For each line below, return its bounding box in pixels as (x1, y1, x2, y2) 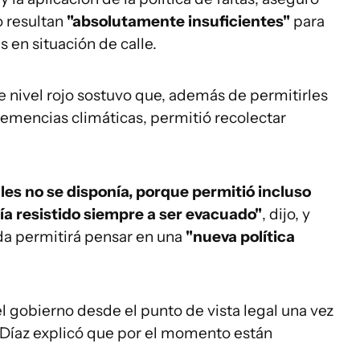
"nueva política (182, 227, 295, 246)
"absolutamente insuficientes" (67, 12, 293, 31)
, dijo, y (262, 205, 310, 223)
